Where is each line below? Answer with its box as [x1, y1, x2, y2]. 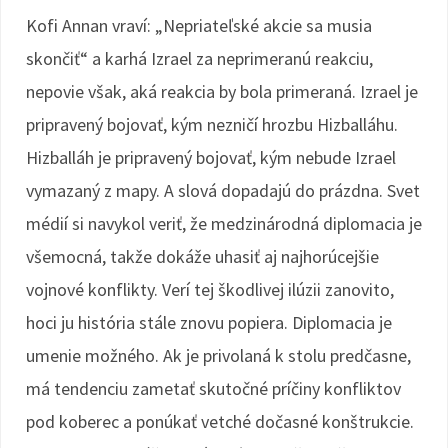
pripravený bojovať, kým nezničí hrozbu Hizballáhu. [26, 113, 398, 136]
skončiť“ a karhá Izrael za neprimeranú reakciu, [26, 47, 373, 70]
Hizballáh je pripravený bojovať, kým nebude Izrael [26, 146, 396, 169]
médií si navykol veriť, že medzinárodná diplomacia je [26, 212, 422, 235]
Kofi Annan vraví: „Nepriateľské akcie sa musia [26, 14, 372, 37]
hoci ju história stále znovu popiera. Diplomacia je [26, 311, 392, 334]
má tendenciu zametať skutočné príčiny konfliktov [26, 377, 401, 400]
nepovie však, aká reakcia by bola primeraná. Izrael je [26, 80, 418, 103]
